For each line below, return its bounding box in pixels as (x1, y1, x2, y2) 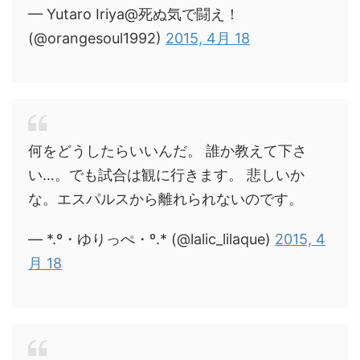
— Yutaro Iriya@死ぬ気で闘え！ (28, 5, 239, 22)
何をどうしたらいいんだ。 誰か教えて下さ (28, 141, 307, 159)
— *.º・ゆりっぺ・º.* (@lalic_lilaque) (28, 230, 275, 247)
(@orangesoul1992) (28, 29, 166, 47)
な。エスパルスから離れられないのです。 (28, 190, 303, 207)
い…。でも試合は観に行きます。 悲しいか (28, 166, 305, 183)
